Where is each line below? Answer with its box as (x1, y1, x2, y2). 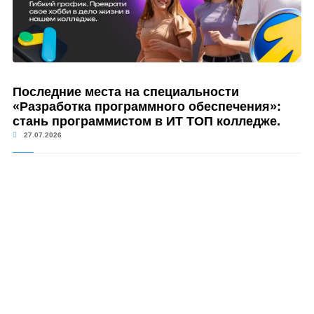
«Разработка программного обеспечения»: (12, 100, 281, 114)
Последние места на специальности (12, 85, 239, 99)
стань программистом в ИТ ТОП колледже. (12, 114, 280, 128)
